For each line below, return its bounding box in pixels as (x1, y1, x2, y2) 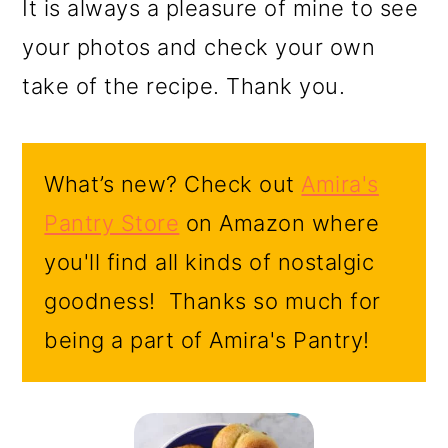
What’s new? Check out (44, 171, 302, 198)
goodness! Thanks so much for (44, 288, 381, 315)
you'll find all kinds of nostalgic (44, 249, 375, 276)
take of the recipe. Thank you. (22, 73, 346, 100)
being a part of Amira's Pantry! (44, 327, 370, 354)
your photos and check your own (22, 34, 376, 61)
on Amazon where (179, 210, 380, 237)
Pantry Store (44, 210, 180, 237)
